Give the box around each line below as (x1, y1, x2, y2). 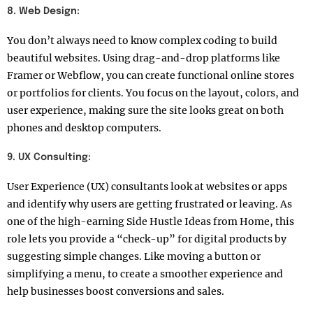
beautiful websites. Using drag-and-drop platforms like (7, 52, 280, 65)
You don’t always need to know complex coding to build (7, 34, 277, 48)
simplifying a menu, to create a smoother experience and (7, 268, 283, 281)
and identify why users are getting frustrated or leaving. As (7, 198, 292, 211)
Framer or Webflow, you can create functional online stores (7, 69, 294, 82)
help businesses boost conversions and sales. (7, 285, 224, 298)
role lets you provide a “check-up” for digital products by (7, 233, 286, 246)
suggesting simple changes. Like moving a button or (7, 250, 261, 263)
